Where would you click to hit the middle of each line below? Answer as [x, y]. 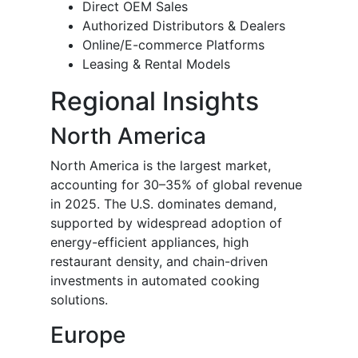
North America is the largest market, [161, 166]
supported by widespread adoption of [166, 223]
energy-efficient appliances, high [149, 243]
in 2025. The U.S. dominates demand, [163, 204]
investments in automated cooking [155, 281]
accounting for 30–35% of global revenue [176, 185]
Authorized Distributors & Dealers [184, 26]
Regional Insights [155, 101]
